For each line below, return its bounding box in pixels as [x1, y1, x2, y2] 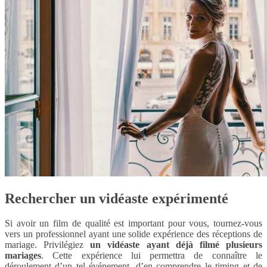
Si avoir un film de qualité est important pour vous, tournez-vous [5, 218, 262, 229]
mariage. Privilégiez [5, 240, 91, 250]
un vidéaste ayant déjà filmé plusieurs [90, 240, 263, 250]
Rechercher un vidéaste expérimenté [5, 190, 228, 206]
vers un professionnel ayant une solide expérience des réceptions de [5, 229, 262, 240]
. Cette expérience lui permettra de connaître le [41, 250, 262, 261]
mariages [5, 250, 41, 261]
